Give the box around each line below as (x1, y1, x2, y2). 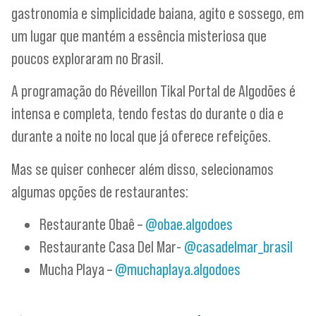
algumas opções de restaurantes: (11, 181, 188, 201)
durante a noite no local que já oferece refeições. (11, 126, 271, 146)
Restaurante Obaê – (39, 214, 145, 233)
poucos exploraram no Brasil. (11, 48, 164, 68)
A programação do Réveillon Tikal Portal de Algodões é (11, 81, 296, 101)
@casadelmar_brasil (184, 236, 293, 256)
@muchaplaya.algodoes (115, 259, 241, 279)
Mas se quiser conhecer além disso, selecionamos (11, 159, 274, 178)
